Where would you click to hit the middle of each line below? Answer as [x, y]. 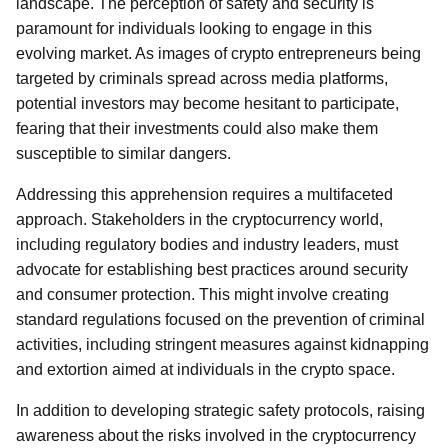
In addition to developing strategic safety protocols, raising [220, 410]
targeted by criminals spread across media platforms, [202, 78]
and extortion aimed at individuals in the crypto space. [205, 369]
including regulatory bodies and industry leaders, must [207, 244]
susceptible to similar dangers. [123, 153]
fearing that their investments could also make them [197, 128]
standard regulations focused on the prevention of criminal [220, 319]
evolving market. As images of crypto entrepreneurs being [218, 53]
